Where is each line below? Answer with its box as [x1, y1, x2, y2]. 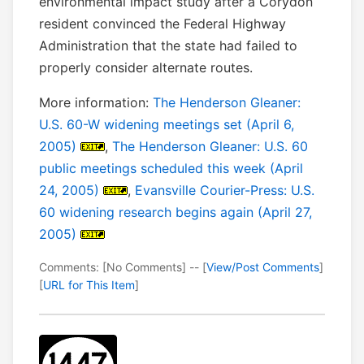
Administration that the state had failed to [39, 37, 297, 54]
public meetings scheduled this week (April [39, 160, 303, 177]
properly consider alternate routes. [39, 59, 253, 76]
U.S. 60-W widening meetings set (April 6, [39, 116, 294, 133]
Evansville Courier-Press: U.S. [135, 182, 314, 199]
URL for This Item [43, 278, 135, 292]
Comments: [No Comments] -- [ [39, 260, 206, 275]
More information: [39, 94, 153, 111]
